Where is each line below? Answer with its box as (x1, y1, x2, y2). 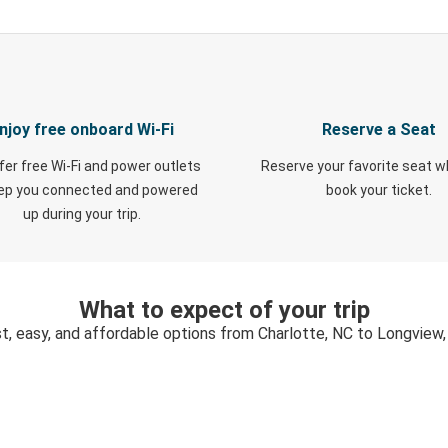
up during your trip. (22, 206, 141, 222)
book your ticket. (325, 182, 432, 198)
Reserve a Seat (321, 120, 436, 139)
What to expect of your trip (78, 296, 370, 324)
